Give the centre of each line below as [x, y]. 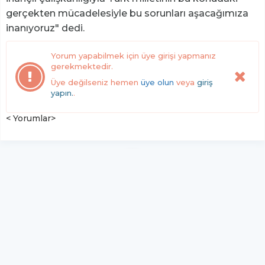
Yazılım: [112, 251]
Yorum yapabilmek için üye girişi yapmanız [133, 56]
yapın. [62, 93]
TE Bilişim [150, 251]
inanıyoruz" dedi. [45, 28]
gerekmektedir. [82, 67]
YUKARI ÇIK [132, 212]
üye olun [157, 83]
